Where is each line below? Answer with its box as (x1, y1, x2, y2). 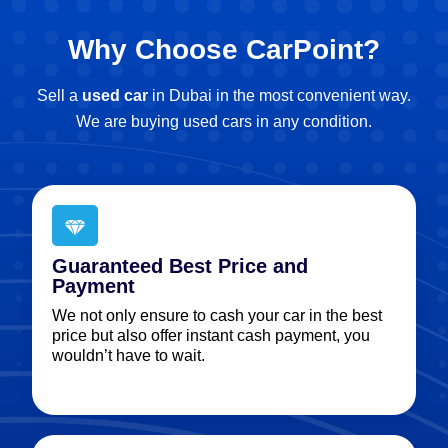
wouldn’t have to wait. (52, 346, 205, 364)
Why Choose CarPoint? (68, 33, 380, 65)
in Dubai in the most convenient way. (152, 86, 411, 104)
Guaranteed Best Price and (52, 254, 308, 277)
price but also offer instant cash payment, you (52, 326, 370, 344)
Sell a (37, 86, 78, 104)
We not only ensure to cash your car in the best (52, 306, 382, 324)
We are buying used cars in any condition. (76, 112, 372, 130)
